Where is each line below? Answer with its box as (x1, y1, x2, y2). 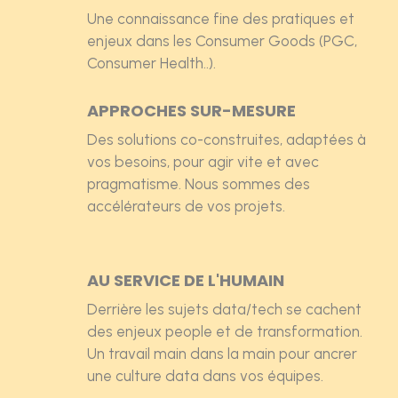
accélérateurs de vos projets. (86, 196, 285, 215)
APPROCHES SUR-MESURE (86, 99, 296, 122)
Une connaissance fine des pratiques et (86, 9, 354, 28)
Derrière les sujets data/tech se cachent (86, 299, 362, 318)
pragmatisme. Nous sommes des (86, 174, 310, 193)
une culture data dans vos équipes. (86, 366, 323, 385)
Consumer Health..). (86, 53, 216, 72)
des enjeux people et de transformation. (86, 322, 362, 340)
